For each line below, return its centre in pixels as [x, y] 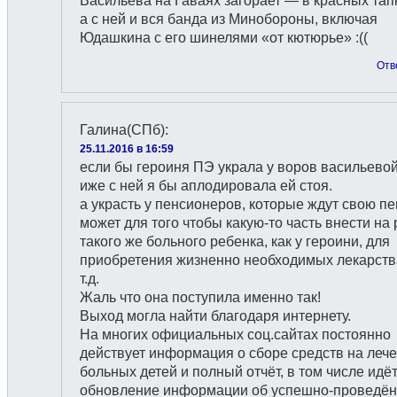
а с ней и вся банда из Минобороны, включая [229, 19]
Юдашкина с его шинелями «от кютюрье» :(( [224, 38]
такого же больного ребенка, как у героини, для [235, 241]
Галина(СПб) [122, 130]
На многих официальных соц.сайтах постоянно [235, 335]
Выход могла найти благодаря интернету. [215, 316]
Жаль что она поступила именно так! [200, 297]
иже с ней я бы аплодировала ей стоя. [206, 186]
